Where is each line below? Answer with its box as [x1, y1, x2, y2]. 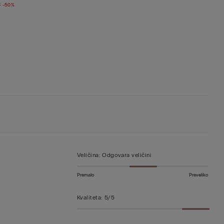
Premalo [76, 172, 94, 178]
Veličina [76, 151, 99, 159]
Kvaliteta [76, 194, 101, 201]
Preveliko [189, 172, 208, 178]
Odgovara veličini [102, 151, 152, 159]
